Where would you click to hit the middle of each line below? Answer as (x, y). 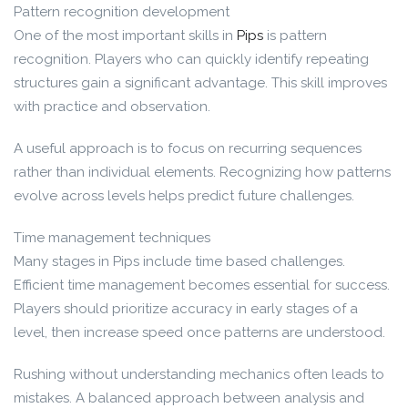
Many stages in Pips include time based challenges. (179, 261)
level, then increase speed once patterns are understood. (199, 332)
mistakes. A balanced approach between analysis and (189, 398)
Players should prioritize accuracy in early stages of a (186, 309)
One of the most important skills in (125, 36)
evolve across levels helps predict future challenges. (184, 196)
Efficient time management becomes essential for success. (202, 285)
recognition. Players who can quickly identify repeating (191, 59)
